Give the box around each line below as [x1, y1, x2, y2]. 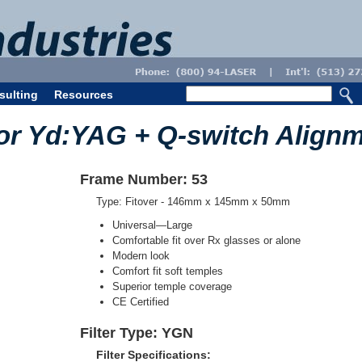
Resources [54, 88, 113, 101]
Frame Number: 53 [80, 171, 208, 187]
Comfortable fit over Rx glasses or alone [112, 234, 301, 246]
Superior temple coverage [112, 280, 232, 293]
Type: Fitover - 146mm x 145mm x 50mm [96, 196, 290, 208]
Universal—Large [112, 219, 192, 231]
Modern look [112, 250, 170, 262]
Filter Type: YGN [80, 325, 193, 341]
